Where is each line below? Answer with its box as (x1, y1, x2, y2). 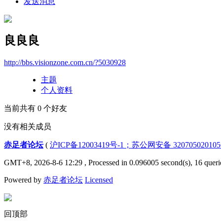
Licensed (85, 175, 113, 184)
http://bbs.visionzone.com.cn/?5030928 (4, 58, 126, 67)
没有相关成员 (4, 122, 51, 131)
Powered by (4, 175, 43, 184)
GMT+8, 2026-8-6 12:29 (4, 158, 82, 167)
